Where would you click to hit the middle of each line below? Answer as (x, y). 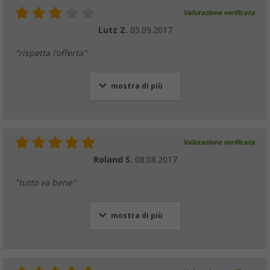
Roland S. (114, 159)
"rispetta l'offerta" (51, 53)
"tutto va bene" (46, 182)
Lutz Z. (114, 30)
